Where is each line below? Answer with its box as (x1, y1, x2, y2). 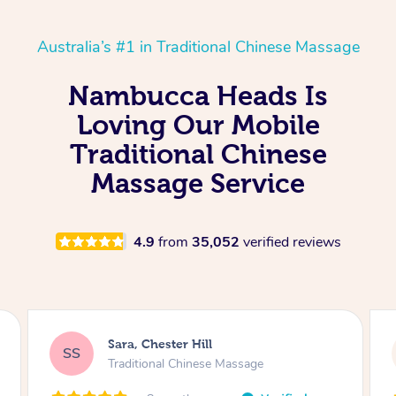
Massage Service (91, 167, 305, 198)
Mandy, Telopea (133, 337, 230, 352)
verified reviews (242, 232, 341, 252)
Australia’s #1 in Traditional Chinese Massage (36, 35, 360, 57)
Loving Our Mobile (76, 109, 320, 140)
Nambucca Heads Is (68, 80, 328, 110)
